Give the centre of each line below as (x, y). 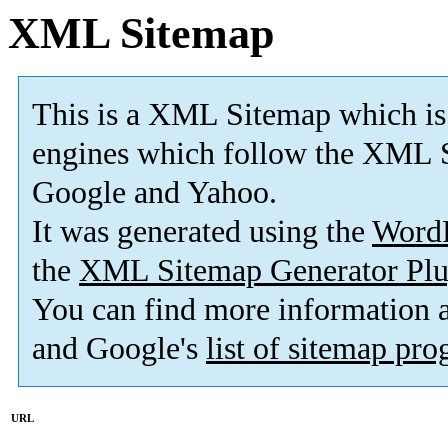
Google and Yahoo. (154, 193)
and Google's (119, 349)
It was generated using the (202, 232)
